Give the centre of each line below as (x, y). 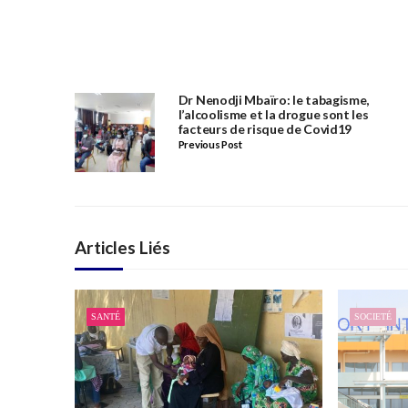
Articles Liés (122, 248)
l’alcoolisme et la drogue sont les (273, 114)
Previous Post (210, 145)
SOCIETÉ (373, 317)
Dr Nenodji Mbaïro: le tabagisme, (274, 99)
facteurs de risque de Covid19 (265, 128)
